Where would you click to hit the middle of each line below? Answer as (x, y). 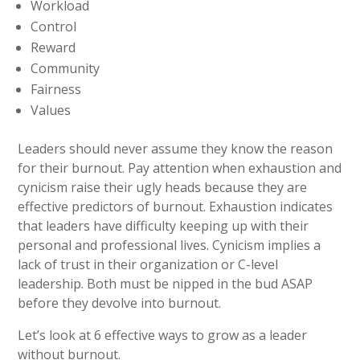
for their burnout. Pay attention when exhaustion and (180, 168)
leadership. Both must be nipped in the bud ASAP (166, 284)
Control (54, 27)
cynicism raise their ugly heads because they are (163, 188)
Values (51, 110)
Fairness (56, 90)
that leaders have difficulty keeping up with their (164, 226)
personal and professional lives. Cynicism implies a (170, 245)
